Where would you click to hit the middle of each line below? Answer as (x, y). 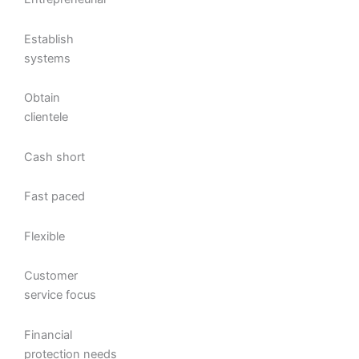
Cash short (54, 157)
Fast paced (54, 197)
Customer (51, 276)
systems (47, 58)
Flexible (44, 236)
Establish (49, 39)
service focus (60, 295)
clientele (46, 117)
